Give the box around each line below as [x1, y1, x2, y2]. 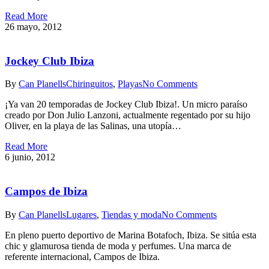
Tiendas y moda [101, 209, 162, 220]
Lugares [66, 209, 97, 220]
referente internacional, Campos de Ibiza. [5, 251, 160, 262]
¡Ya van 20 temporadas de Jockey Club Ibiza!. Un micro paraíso [5, 99, 247, 110]
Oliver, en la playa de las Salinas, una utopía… [5, 121, 181, 131]
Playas [118, 79, 142, 89]
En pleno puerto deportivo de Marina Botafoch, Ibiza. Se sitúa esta [5, 229, 256, 240]
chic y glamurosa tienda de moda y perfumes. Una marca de [5, 240, 231, 251]
